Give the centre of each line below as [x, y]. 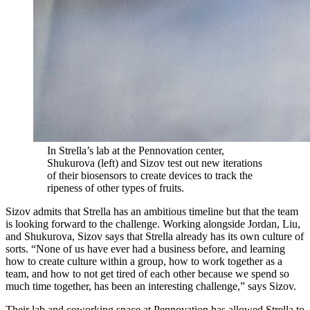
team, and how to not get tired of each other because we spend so [147, 274]
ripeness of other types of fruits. [116, 188]
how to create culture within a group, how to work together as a [144, 262]
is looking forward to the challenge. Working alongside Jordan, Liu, [153, 224]
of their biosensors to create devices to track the [150, 176]
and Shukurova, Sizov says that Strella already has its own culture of [155, 237]
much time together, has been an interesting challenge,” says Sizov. [151, 286]
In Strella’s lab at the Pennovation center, [136, 151]
